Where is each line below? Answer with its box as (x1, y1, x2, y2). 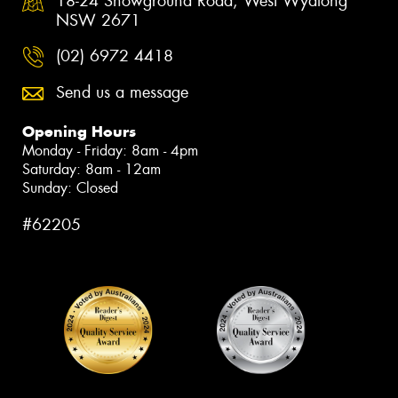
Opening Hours (22, 122, 136, 142)
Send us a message (56, 82, 188, 104)
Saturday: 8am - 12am (22, 160, 161, 179)
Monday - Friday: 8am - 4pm (22, 141, 198, 161)
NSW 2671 (56, 10, 140, 32)
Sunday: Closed (22, 179, 118, 198)
